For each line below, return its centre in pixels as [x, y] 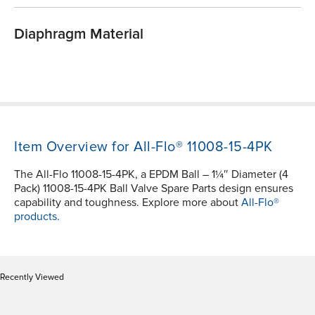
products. [37, 216]
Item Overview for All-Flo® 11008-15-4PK [143, 147]
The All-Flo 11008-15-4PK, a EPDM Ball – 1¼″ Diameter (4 [151, 174]
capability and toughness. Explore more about [128, 202]
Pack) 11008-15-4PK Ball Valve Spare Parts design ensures [154, 188]
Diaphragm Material [79, 34]
